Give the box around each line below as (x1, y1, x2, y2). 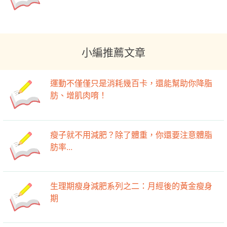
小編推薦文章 (82, 44, 145, 60)
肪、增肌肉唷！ (50, 89, 107, 101)
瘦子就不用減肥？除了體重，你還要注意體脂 (50, 128, 213, 140)
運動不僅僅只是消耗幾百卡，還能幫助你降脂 (50, 77, 213, 89)
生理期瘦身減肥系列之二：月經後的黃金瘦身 (50, 180, 213, 192)
